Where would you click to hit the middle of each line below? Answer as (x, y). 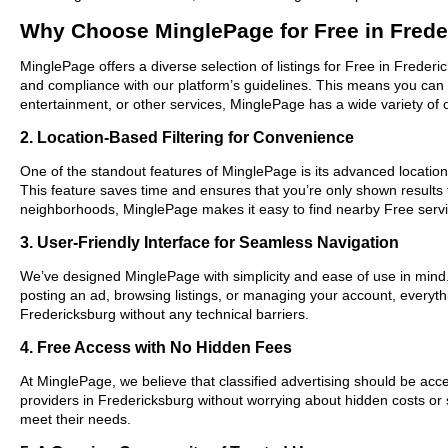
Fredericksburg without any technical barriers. (164, 313)
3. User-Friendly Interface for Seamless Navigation (209, 241)
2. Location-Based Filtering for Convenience (187, 136)
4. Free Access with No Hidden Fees (156, 346)
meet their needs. (75, 418)
